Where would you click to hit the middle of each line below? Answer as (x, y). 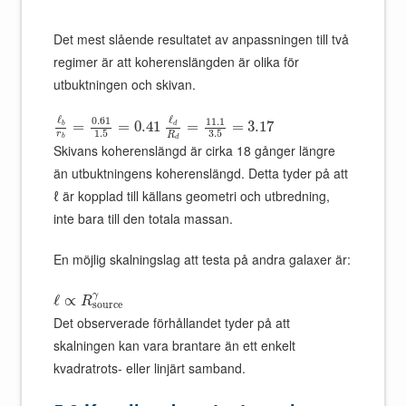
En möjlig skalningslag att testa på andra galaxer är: (203, 260)
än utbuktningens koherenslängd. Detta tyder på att (201, 174)
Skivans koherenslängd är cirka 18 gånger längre (195, 151)
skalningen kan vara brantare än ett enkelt (175, 346)
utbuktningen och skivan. (125, 85)
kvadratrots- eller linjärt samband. (150, 368)
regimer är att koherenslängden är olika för (177, 62)
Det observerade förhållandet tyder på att (172, 323)
